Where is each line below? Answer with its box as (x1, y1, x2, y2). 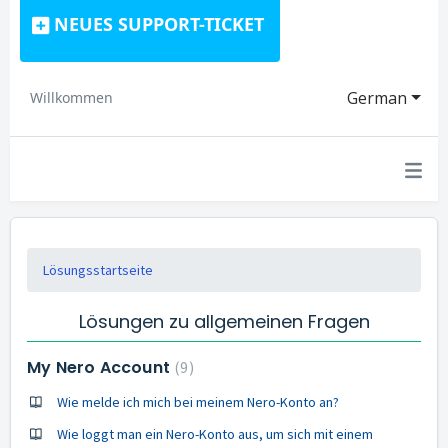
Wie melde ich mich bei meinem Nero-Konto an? (57, 393, 339, 411)
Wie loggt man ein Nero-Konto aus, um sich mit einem (57, 425, 373, 443)
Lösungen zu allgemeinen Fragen (78, 309, 370, 334)
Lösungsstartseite (43, 261, 153, 279)
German (347, 87, 408, 109)
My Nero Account (27, 356, 175, 379)
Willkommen (30, 88, 113, 107)
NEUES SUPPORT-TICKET (54, 12, 264, 36)
